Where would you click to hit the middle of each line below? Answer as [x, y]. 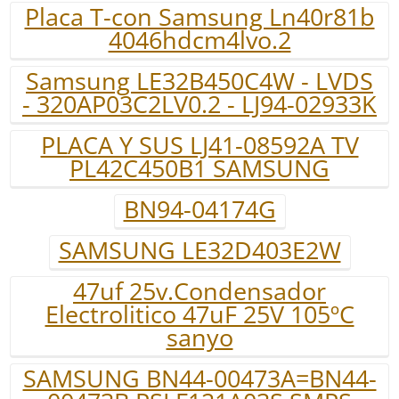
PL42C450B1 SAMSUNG [199, 168]
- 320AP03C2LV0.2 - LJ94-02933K [199, 104]
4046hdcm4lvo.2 [199, 40]
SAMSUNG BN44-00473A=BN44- [199, 379]
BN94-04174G [199, 209]
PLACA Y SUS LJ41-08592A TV [199, 145]
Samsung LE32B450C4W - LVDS [199, 81]
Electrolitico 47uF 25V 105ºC [199, 314]
